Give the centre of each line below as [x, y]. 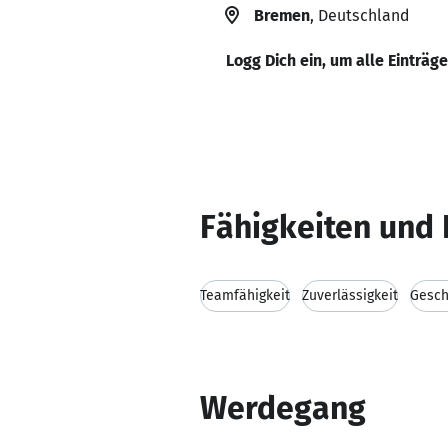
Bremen [282, 15]
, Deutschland [359, 15]
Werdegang [283, 408]
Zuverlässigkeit [350, 295]
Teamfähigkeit [245, 295]
